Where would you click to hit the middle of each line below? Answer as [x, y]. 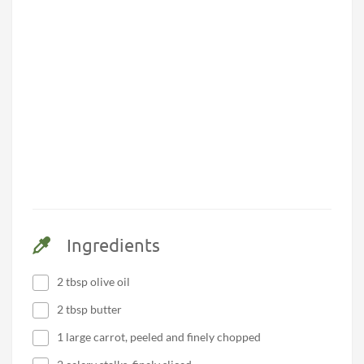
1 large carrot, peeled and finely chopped [159, 337]
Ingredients [113, 245]
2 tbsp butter [89, 310]
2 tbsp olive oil [93, 282]
